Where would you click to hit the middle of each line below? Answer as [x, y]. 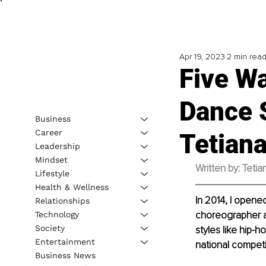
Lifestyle [52, 173]
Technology [57, 214]
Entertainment [65, 241]
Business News [65, 255]
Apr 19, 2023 [202, 57]
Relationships [62, 200]
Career [48, 132]
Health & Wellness [72, 187]
